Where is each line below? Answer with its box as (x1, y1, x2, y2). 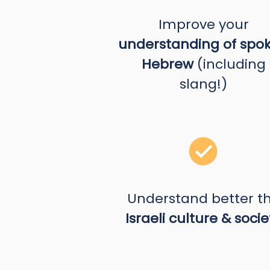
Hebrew (141, 55, 193, 74)
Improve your (158, 15, 249, 34)
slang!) (180, 75, 227, 93)
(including (193, 55, 266, 74)
